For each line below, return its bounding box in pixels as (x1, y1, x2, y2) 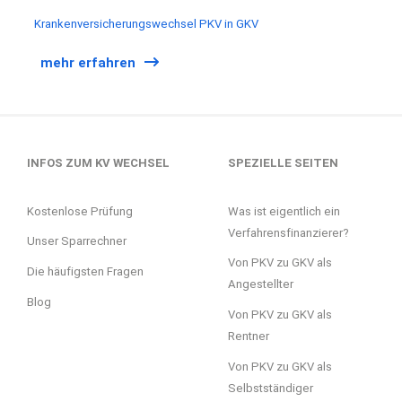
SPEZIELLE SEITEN (228, 155, 338, 170)
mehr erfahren (40, 55, 135, 72)
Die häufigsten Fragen (27, 265, 144, 279)
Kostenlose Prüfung (27, 204, 133, 218)
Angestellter (228, 277, 293, 292)
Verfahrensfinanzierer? (228, 225, 349, 240)
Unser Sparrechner (27, 234, 127, 249)
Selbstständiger (228, 381, 313, 396)
